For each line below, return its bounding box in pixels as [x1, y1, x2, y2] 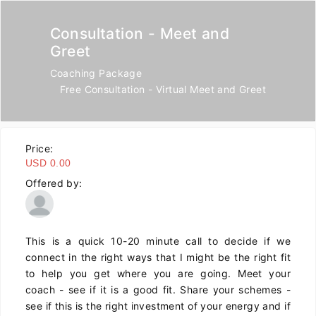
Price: [25, 142, 54, 154]
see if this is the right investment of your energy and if [25, 300, 291, 312]
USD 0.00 [25, 157, 71, 169]
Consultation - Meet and [49, 25, 230, 42]
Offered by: [25, 177, 83, 189]
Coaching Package [49, 67, 142, 79]
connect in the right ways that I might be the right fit [25, 251, 291, 263]
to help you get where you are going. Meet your [25, 267, 291, 279]
